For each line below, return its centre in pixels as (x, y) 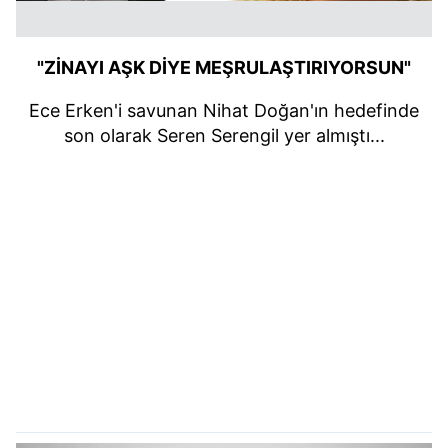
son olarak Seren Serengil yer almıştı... (224, 136)
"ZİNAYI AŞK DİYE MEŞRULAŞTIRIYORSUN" (224, 68)
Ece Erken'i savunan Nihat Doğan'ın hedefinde (224, 111)
